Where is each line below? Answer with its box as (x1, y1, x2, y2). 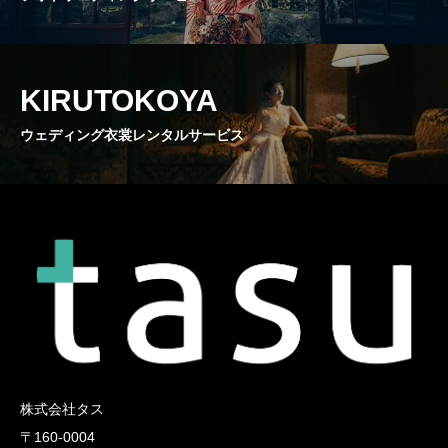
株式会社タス (20, 401, 104, 418)
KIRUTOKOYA (20, 84, 218, 118)
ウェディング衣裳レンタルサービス (20, 127, 244, 144)
